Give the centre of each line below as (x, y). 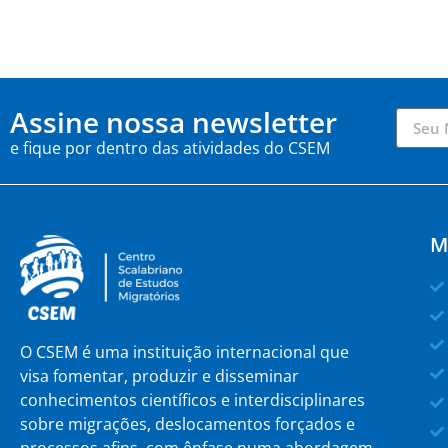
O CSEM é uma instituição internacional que (184, 352)
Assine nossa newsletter (173, 122)
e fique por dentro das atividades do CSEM (170, 148)
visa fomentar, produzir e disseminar (159, 376)
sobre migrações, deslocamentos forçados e (187, 424)
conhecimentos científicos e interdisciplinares (192, 400)
